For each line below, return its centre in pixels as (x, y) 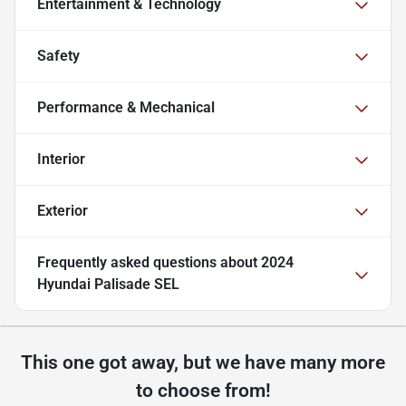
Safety (58, 56)
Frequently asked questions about (149, 263)
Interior (61, 159)
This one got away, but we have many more (203, 363)
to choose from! (203, 391)
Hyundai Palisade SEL (108, 285)
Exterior (63, 211)
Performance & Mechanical (126, 108)
